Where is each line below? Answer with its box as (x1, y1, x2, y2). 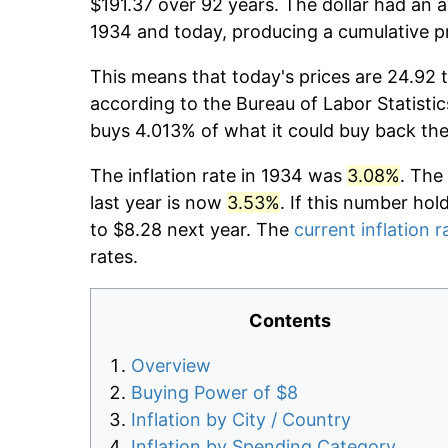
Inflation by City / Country (131, 409, 351, 431)
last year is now (90, 192, 227, 214)
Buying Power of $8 (131, 382, 298, 404)
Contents (249, 310, 331, 332)
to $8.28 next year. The (90, 219, 294, 241)
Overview (131, 355, 211, 377)
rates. (90, 246, 138, 268)
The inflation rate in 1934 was (90, 165, 347, 187)
